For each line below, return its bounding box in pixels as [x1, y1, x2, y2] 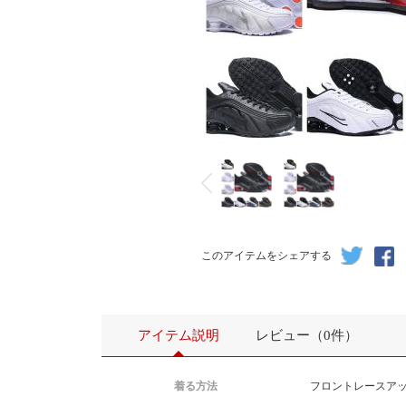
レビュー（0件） [256, 328, 358, 343]
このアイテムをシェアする [201, 249, 332, 262]
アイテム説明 [138, 328, 219, 343]
